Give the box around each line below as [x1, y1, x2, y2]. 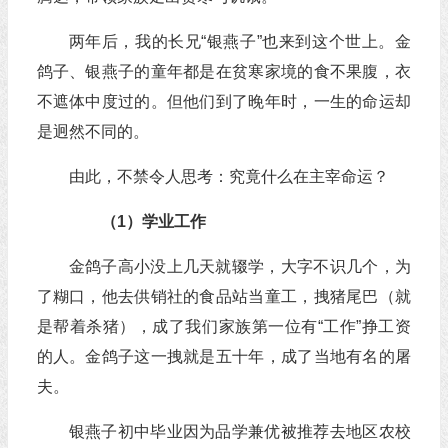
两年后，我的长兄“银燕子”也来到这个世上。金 [68, 33, 411, 50]
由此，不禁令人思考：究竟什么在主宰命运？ [68, 168, 389, 185]
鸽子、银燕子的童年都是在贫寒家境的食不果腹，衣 [36, 63, 411, 80]
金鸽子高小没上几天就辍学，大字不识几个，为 [68, 258, 411, 275]
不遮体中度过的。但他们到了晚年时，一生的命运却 [36, 93, 411, 110]
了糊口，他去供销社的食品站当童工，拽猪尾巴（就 [36, 288, 411, 305]
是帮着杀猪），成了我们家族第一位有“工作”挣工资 [36, 318, 411, 335]
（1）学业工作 [68, 213, 206, 230]
